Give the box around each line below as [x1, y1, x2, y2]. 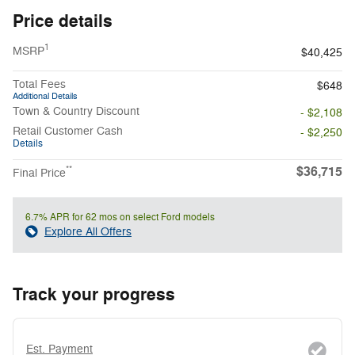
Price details [13, 10, 113, 32]
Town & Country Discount [13, 104, 139, 118]
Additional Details [13, 90, 78, 101]
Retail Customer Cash [13, 124, 123, 138]
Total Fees [13, 77, 66, 91]
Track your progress [13, 283, 175, 306]
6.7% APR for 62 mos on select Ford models [25, 210, 215, 223]
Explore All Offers [44, 224, 132, 239]
